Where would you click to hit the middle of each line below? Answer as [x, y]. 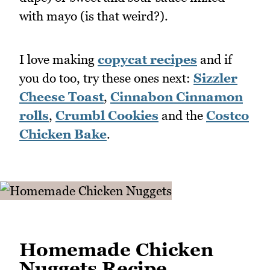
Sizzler [215, 78]
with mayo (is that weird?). [94, 16]
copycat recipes [147, 60]
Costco [228, 116]
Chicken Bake [63, 134]
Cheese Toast [61, 97]
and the [182, 116]
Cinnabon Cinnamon [177, 97]
